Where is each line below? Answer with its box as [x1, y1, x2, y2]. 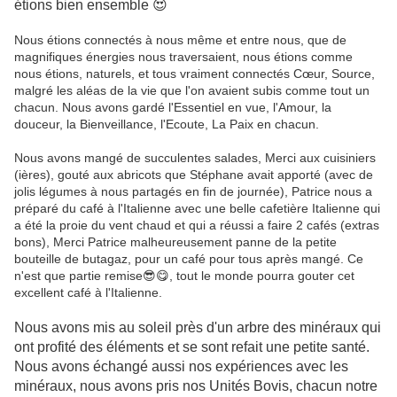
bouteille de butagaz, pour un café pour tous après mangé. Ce [14, 252, 363, 267]
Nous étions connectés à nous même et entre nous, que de [14, 33, 346, 48]
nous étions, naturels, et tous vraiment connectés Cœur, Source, [14, 66, 375, 82]
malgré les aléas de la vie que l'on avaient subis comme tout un [14, 83, 370, 98]
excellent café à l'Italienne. [14, 285, 162, 300]
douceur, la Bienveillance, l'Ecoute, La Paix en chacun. [14, 117, 323, 132]
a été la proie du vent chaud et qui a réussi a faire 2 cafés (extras [14, 218, 379, 233]
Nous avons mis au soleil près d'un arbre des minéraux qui [14, 320, 381, 336]
